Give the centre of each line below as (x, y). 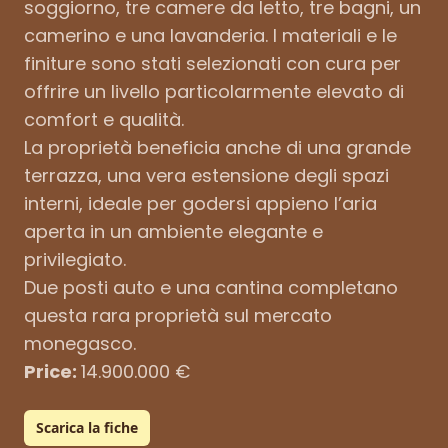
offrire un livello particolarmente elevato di (214, 91)
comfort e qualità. (104, 119)
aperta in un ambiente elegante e (173, 231)
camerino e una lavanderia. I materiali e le (210, 35)
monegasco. (80, 343)
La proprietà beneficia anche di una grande (217, 147)
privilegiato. (75, 259)
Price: (52, 371)
